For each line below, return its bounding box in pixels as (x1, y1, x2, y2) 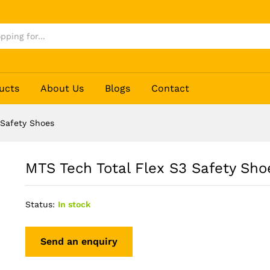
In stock (57, 199, 90, 210)
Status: (25, 199, 55, 210)
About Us (40, 83, 84, 95)
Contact (151, 83, 190, 95)
